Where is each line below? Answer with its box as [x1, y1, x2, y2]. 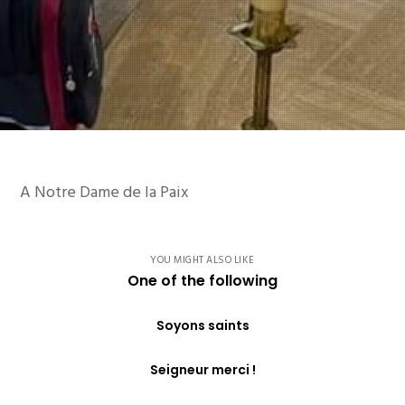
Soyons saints [155, 316, 250, 334]
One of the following [127, 269, 278, 291]
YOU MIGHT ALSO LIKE [150, 251, 255, 268]
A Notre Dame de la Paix [20, 178, 190, 205]
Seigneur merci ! [149, 360, 256, 379]
